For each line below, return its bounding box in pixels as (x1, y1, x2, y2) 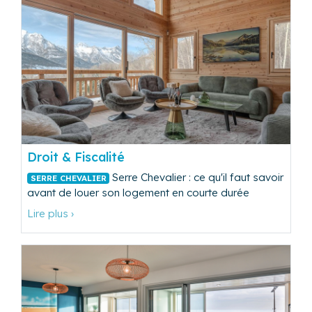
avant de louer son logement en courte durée (27, 185, 249, 199)
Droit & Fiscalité (27, 148, 125, 164)
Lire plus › (27, 206, 74, 220)
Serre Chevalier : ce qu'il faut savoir (109, 170, 284, 184)
